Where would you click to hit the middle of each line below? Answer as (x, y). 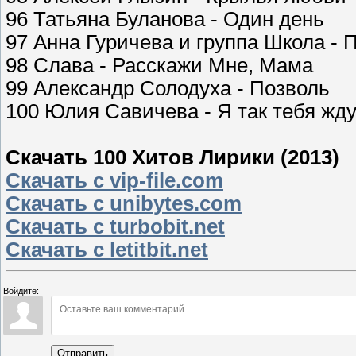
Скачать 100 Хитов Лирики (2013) (172, 158)
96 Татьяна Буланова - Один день (165, 19)
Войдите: (21, 291)
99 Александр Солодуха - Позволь (168, 89)
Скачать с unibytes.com (124, 204)
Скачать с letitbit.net (107, 250)
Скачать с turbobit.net (115, 227)
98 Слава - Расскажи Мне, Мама (159, 66)
